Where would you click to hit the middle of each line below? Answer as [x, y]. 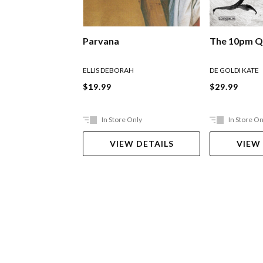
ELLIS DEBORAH [109, 70]
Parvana [101, 41]
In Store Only [122, 120]
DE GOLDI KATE [235, 70]
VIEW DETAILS [141, 144]
